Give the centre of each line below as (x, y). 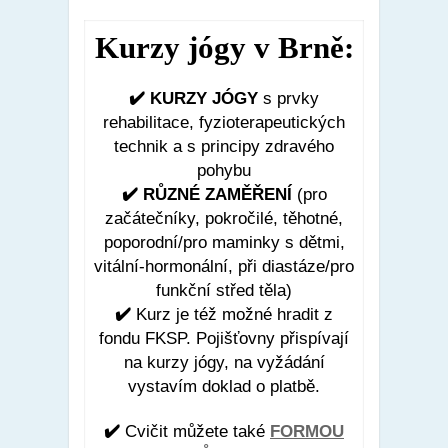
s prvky (291, 98)
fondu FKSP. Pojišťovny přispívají (224, 338)
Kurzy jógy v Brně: (224, 47)
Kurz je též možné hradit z (234, 314)
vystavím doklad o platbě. (224, 386)
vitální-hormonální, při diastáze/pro (224, 266)
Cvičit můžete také (197, 431)
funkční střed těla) (224, 290)
